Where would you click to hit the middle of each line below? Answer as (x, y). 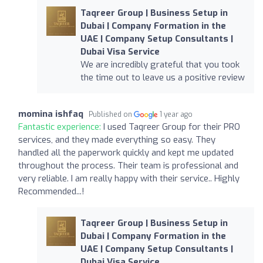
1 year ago (176, 114)
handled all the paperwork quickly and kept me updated (126, 152)
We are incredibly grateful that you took (160, 64)
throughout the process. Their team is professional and (128, 165)
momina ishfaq (51, 114)
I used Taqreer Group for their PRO (172, 127)
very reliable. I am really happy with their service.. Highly (129, 178)
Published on (111, 114)
